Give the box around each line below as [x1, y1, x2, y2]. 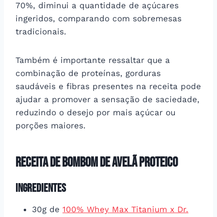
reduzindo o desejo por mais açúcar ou [15, 107, 175, 117]
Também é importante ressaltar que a [15, 55, 170, 65]
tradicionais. [15, 26, 66, 36]
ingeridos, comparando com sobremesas [15, 13, 182, 23]
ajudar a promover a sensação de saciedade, [15, 94, 200, 104]
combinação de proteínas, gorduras [15, 68, 161, 78]
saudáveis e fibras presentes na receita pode [15, 81, 201, 91]
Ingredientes [15, 181, 66, 195]
